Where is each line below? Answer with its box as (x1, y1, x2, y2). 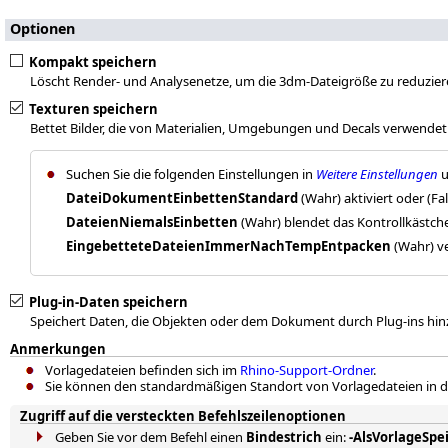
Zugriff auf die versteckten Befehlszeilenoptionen (20, 407, 346, 426)
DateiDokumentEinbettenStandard (66, 189, 298, 208)
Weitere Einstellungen (316, 165, 438, 184)
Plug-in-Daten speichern (29, 293, 188, 312)
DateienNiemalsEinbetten (66, 213, 238, 232)
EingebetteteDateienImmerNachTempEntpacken (66, 237, 391, 256)
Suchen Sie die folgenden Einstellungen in (66, 165, 316, 184)
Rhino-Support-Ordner (240, 361, 373, 380)
